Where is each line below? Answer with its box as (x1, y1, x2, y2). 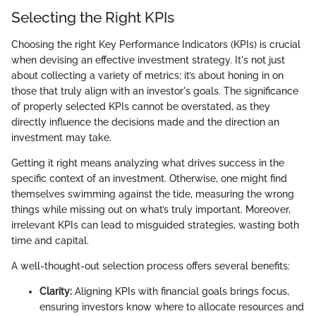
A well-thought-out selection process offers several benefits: (11, 260, 290, 272)
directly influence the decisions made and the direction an (11, 116, 279, 128)
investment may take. (11, 131, 111, 143)
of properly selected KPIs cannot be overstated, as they (11, 100, 270, 112)
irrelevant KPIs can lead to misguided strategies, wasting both (11, 219, 299, 231)
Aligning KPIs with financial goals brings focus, (72, 285, 289, 297)
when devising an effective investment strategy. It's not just (11, 54, 285, 66)
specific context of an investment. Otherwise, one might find (11, 172, 287, 184)
